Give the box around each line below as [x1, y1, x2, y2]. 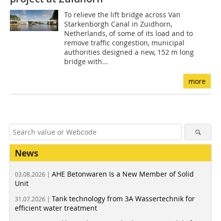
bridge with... [64, 57, 109, 67]
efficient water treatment [15, 203, 97, 213]
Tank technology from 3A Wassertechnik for [52, 194, 195, 204]
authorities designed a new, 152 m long [64, 47, 194, 57]
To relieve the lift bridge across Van [64, 10, 181, 20]
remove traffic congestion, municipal [64, 38, 185, 48]
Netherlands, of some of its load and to [64, 29, 193, 38]
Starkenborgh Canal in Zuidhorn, [64, 19, 173, 29]
